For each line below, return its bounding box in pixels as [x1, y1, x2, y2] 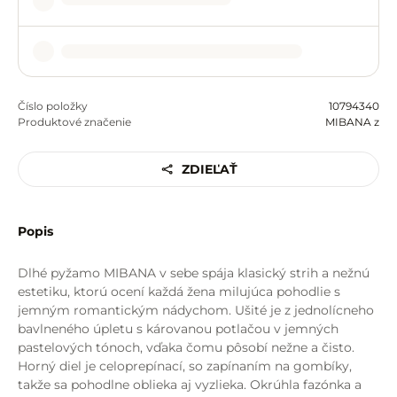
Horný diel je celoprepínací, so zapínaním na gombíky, [18, 358, 352, 374]
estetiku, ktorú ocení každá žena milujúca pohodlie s [18, 284, 340, 300]
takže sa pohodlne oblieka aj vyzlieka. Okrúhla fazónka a [18, 377, 362, 393]
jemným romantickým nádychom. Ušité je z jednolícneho [18, 302, 374, 318]
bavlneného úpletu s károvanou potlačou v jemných [18, 321, 339, 337]
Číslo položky [18, 99, 88, 113]
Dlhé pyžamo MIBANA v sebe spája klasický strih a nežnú [18, 265, 370, 281]
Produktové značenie [18, 115, 131, 128]
